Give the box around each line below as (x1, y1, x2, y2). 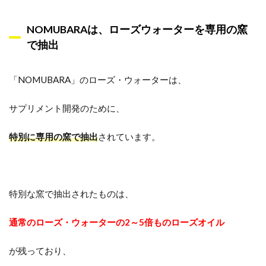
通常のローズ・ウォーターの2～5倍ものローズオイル (9, 217, 224, 227)
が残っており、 (9, 245, 71, 256)
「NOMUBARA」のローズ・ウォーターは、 (9, 74, 186, 85)
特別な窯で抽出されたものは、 (9, 188, 134, 199)
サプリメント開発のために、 (9, 103, 125, 113)
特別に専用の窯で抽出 (9, 131, 98, 142)
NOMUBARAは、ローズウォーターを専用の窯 (27, 23, 248, 36)
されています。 (98, 131, 160, 142)
